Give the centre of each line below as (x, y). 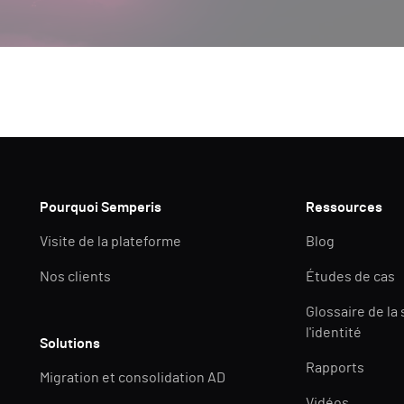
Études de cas (351, 277)
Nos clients (76, 277)
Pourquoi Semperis (101, 208)
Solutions (70, 344)
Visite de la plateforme (111, 242)
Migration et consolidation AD (133, 378)
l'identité (334, 333)
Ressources (344, 208)
